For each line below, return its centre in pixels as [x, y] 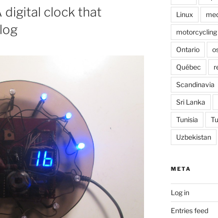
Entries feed [189, 211]
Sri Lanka [191, 102]
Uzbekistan [193, 137]
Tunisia [187, 120]
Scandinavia [195, 85]
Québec [188, 67]
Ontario [188, 50]
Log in [180, 193]
